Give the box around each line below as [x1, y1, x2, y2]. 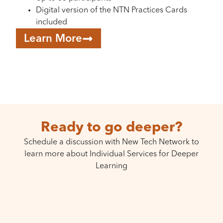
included [36, 18, 67, 27]
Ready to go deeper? [41, 121, 182, 135]
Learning [96, 162, 127, 171]
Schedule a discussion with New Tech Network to [24, 138, 199, 147]
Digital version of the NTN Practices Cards [36, 6, 187, 15]
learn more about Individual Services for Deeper [24, 150, 199, 159]
